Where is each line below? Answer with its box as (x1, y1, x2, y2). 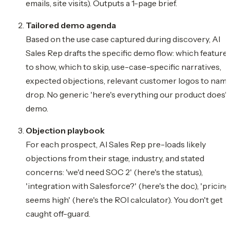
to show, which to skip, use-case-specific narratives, (26, 61, 221, 72)
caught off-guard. (26, 208, 90, 219)
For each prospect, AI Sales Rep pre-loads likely (26, 139, 206, 149)
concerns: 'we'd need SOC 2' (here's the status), (26, 166, 203, 177)
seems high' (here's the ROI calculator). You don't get (26, 194, 223, 205)
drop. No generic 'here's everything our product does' (26, 89, 227, 100)
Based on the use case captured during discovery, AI (26, 33, 220, 44)
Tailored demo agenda (26, 20, 116, 30)
